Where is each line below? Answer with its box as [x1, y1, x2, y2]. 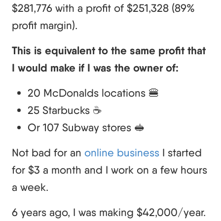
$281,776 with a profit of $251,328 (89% [12, 1, 195, 15]
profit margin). [12, 19, 77, 32]
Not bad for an [12, 146, 84, 159]
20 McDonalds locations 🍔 [28, 86, 159, 100]
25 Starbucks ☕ [28, 104, 102, 117]
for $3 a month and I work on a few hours [12, 163, 207, 177]
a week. [12, 181, 48, 194]
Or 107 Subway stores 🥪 [28, 121, 145, 134]
